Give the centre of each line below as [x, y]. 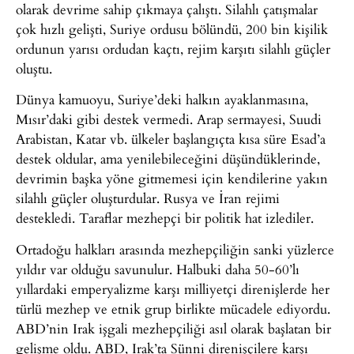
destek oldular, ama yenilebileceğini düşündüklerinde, [168, 159]
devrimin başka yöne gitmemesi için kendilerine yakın [172, 179]
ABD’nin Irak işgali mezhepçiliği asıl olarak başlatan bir [173, 328]
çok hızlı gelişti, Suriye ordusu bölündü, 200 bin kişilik [172, 28]
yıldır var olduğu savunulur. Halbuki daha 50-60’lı [158, 269]
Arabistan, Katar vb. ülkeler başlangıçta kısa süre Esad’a [171, 139]
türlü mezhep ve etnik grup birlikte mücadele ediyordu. [173, 308]
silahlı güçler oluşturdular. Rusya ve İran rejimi [148, 198]
